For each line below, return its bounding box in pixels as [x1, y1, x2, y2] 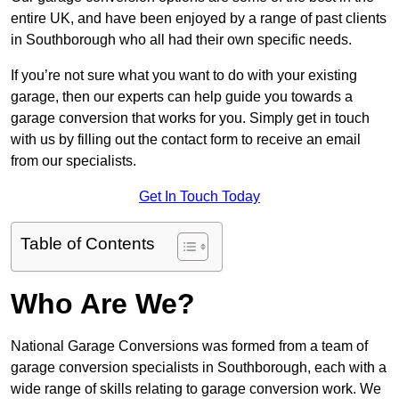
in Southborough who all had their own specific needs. [11, 32, 352, 48]
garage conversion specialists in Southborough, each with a [11, 360, 387, 376]
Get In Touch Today [139, 189, 260, 205]
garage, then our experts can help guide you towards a [11, 89, 353, 105]
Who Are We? [11, 288, 195, 321]
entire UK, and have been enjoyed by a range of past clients [11, 11, 387, 27]
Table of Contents [20, 234, 155, 254]
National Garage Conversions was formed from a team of [11, 338, 368, 354]
